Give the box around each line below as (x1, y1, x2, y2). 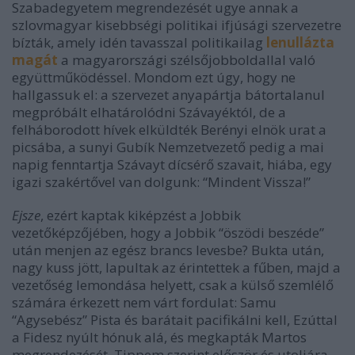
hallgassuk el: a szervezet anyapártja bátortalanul (12, 85, 325, 104)
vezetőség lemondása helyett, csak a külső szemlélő (12, 275, 334, 294)
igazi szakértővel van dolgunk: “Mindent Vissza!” (12, 172, 311, 191)
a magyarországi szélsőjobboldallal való (58, 50, 315, 69)
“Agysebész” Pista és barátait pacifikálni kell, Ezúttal (12, 310, 338, 329)
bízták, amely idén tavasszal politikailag (12, 32, 266, 52)
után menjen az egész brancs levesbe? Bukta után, (12, 240, 324, 259)
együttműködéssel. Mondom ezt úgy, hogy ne (12, 67, 296, 86)
